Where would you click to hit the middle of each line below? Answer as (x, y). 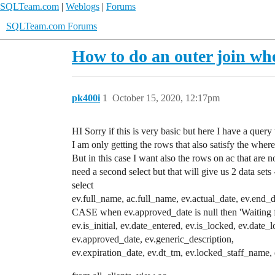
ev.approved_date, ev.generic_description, (153, 239)
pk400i (86, 98)
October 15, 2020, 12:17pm (166, 98)
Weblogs (83, 6)
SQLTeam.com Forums (52, 26)
